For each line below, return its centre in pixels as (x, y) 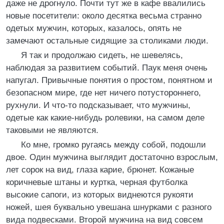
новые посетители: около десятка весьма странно (104, 16)
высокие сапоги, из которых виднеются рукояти (100, 195)
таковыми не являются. (52, 130)
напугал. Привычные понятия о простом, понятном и (109, 80)
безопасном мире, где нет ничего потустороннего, (103, 93)
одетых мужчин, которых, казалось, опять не (94, 28)
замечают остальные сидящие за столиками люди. (107, 41)
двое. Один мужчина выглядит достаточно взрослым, (112, 157)
